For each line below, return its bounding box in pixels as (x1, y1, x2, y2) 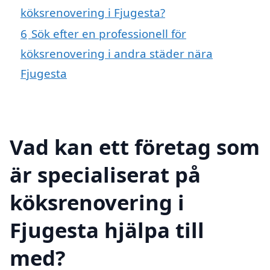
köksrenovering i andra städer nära (20, 46, 213, 61)
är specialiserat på (10, 160, 201, 189)
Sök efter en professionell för (31, 26, 186, 42)
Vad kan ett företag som (10, 132, 260, 161)
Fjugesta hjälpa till (10, 215, 204, 244)
